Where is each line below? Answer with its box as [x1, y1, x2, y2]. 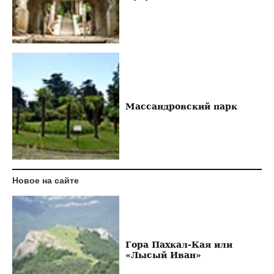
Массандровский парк [125, 101, 237, 112]
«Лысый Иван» [125, 249, 201, 260]
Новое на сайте [12, 176, 79, 186]
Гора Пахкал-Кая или [125, 239, 232, 250]
